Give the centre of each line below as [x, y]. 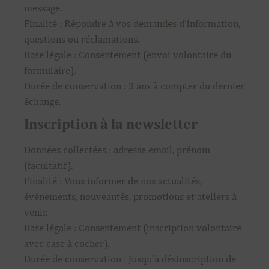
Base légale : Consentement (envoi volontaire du [128, 55]
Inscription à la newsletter [111, 124]
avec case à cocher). [67, 243]
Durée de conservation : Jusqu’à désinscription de [130, 259]
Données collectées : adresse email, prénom [117, 150]
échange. [42, 101]
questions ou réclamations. [82, 39]
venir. [36, 212]
